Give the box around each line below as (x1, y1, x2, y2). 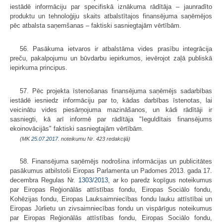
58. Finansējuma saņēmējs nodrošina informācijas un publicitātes (20, 158, 212, 166)
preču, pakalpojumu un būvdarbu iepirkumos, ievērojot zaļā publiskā (10, 55, 212, 62)
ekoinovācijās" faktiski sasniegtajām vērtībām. (10, 125, 144, 133)
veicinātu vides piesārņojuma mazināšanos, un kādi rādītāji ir (10, 106, 212, 114)
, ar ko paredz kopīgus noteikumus (108, 176, 212, 184)
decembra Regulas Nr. (10, 176, 78, 184)
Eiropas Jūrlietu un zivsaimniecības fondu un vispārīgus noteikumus (10, 205, 212, 213)
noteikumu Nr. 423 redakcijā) (59, 136, 130, 142)
